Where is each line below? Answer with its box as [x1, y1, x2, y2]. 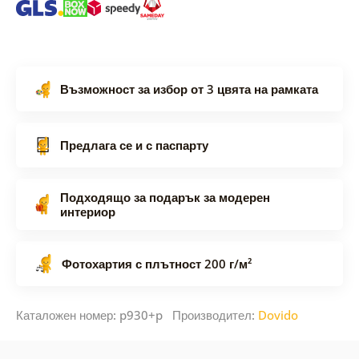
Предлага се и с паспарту [59, 136, 208, 153]
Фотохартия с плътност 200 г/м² [61, 255, 252, 272]
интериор [59, 203, 115, 220]
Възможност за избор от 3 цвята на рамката [59, 80, 318, 97]
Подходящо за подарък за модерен [59, 188, 270, 205]
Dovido [257, 306, 298, 323]
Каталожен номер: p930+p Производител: [15, 306, 258, 323]
